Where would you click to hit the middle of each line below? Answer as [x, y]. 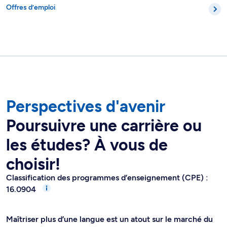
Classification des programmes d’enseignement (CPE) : [107, 178]
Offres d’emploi [31, 8]
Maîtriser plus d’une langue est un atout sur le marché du [109, 219]
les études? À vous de [87, 145]
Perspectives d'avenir [86, 107]
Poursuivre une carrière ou [104, 126]
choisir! [33, 164]
